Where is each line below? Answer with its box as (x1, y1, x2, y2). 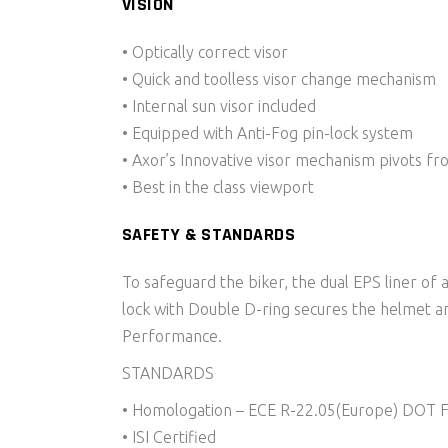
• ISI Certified (122, 428, 216, 446)
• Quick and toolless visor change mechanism (122, 70, 436, 88)
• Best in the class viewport (122, 178, 314, 196)
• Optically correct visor (122, 43, 288, 61)
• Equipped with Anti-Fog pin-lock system (122, 124, 413, 142)
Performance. (122, 327, 222, 345)
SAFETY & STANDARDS (122, 223, 296, 246)
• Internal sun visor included (122, 97, 316, 115)
